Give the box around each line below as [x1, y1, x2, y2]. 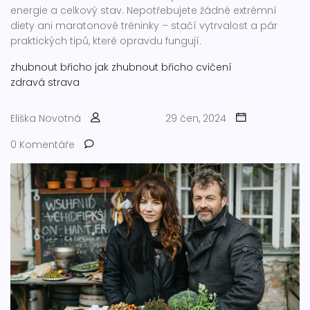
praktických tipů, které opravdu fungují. [10, 34, 201, 48]
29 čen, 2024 [165, 111, 226, 125]
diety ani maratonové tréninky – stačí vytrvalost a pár [10, 19, 277, 33]
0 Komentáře [10, 138, 75, 152]
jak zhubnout [95, 60, 158, 74]
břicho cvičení [161, 60, 232, 74]
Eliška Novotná [10, 111, 81, 125]
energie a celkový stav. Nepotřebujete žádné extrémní [10, 3, 277, 17]
